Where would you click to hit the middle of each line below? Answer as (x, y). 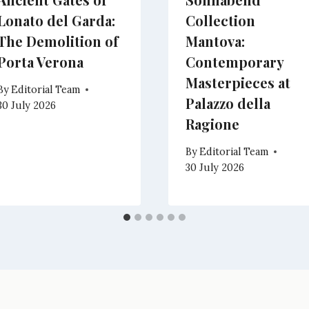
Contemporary (235, 61)
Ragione (212, 123)
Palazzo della (228, 103)
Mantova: (215, 41)
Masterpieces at (238, 82)
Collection (220, 20)
